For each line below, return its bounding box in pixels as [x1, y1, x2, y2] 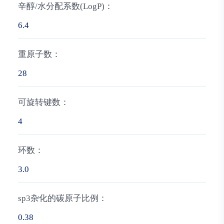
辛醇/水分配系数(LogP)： [17, 1, 113, 11]
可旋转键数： [17, 97, 69, 107]
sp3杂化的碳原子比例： [17, 193, 107, 203]
